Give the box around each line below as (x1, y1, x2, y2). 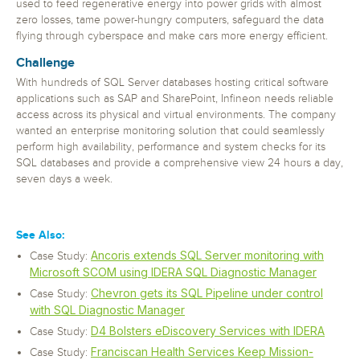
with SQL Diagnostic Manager (30, 303, 185, 317)
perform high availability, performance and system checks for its (16, 141, 325, 153)
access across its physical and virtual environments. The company (16, 108, 336, 121)
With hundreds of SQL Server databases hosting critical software (16, 76, 329, 89)
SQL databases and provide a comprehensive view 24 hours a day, (16, 157, 343, 170)
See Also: (16, 228, 64, 242)
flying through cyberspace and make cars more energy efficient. (16, 30, 328, 43)
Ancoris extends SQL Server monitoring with (91, 248, 324, 262)
